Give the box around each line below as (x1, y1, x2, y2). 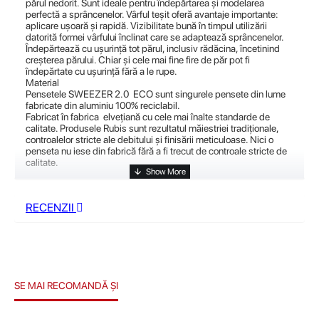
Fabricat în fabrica (26, 111, 99, 122)
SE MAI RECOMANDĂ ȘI (14, 279, 118, 291)
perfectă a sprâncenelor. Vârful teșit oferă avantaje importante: (26, 9, 278, 20)
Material (26, 77, 59, 88)
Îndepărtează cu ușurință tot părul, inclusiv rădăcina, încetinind (26, 43, 280, 54)
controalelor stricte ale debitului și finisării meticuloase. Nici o (26, 134, 273, 145)
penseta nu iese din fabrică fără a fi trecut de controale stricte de (26, 145, 287, 157)
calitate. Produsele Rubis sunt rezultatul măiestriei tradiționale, (26, 122, 278, 134)
